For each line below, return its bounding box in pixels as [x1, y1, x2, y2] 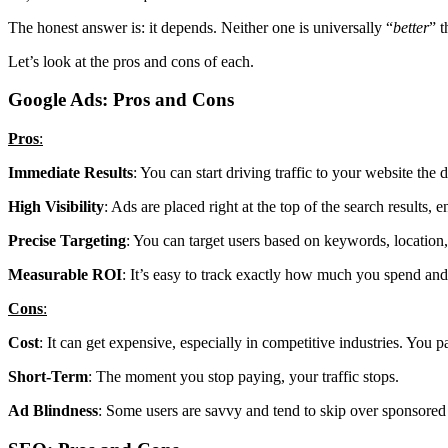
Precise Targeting [8, 232, 126, 250]
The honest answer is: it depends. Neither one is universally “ [8, 18, 393, 36]
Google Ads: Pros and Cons [8, 89, 234, 111]
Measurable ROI [8, 266, 122, 284]
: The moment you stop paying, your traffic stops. [88, 368, 399, 386]
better [393, 18, 429, 36]
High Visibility [8, 198, 104, 216]
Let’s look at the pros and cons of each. [8, 52, 254, 70]
